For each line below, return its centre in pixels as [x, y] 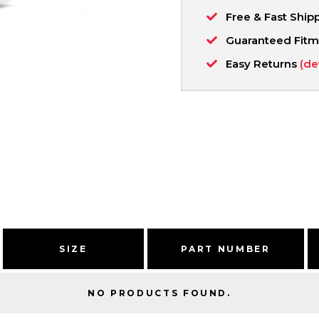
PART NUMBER [226, 249]
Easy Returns [263, 63]
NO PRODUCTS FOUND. [159, 293]
